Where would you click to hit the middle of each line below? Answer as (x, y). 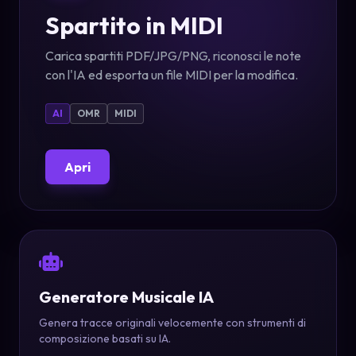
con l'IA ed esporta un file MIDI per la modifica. (172, 75)
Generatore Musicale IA (126, 297)
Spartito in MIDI (134, 26)
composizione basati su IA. (105, 339)
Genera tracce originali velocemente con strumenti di (172, 323)
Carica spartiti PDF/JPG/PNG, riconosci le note (173, 56)
